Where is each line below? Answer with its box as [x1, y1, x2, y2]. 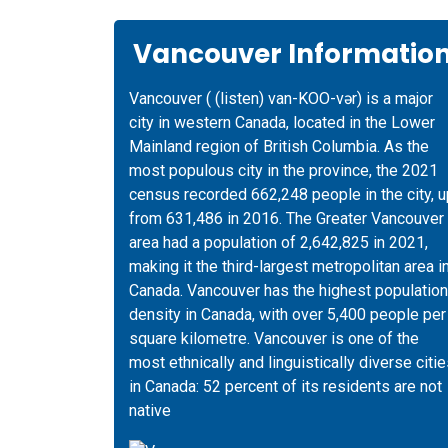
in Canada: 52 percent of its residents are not [129, 377, 442, 396]
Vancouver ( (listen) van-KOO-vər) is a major [129, 89, 433, 108]
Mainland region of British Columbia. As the [129, 137, 429, 156]
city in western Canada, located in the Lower [129, 113, 435, 132]
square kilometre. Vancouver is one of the [129, 329, 419, 348]
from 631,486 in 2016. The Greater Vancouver [129, 209, 444, 228]
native [129, 401, 171, 420]
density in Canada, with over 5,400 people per [129, 305, 446, 324]
